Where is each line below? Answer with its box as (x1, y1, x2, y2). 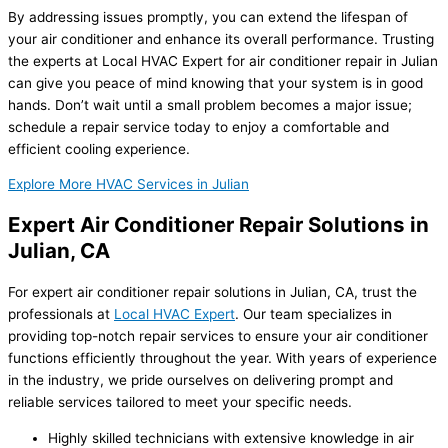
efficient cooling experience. (8, 140, 190, 157)
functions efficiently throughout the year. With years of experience (8, 350, 437, 367)
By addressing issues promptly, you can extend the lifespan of (8, 8, 408, 25)
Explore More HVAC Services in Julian (8, 176, 249, 193)
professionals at (8, 306, 114, 323)
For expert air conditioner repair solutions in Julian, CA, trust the (8, 284, 417, 301)
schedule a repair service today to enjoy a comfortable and (8, 118, 389, 135)
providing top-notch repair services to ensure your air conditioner (8, 328, 428, 345)
